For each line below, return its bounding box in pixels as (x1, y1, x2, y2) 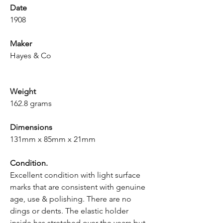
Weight (10, 87, 36, 96)
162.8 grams (10, 99, 52, 108)
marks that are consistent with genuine (10, 182, 145, 192)
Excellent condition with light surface (10, 170, 140, 180)
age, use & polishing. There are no (10, 194, 131, 204)
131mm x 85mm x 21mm (10, 134, 96, 144)
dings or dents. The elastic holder (10, 206, 128, 216)
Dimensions (10, 122, 52, 132)
